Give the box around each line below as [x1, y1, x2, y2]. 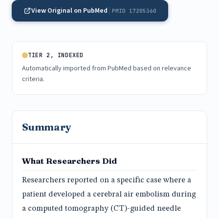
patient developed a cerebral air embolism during [22, 191, 196, 199]
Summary [22, 121, 71, 133]
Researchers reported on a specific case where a [22, 176, 191, 185]
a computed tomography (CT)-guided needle [22, 205, 181, 213]
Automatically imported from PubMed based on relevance [22, 64, 191, 73]
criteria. [22, 74, 44, 84]
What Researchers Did [22, 156, 117, 166]
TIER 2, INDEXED [28, 51, 84, 59]
